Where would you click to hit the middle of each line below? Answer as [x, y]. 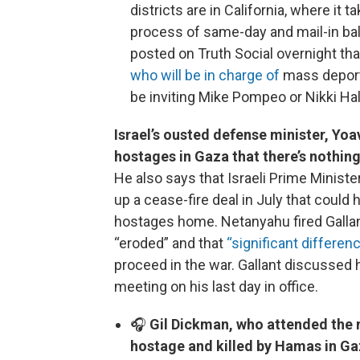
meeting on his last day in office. [216, 286]
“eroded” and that [170, 243]
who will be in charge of [205, 75]
